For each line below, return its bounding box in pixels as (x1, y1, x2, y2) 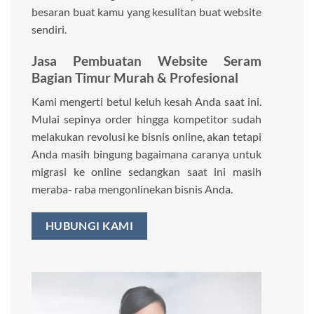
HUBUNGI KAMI (45, 219, 134, 233)
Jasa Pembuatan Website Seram (32, 52, 261, 69)
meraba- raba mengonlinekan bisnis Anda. (32, 182, 233, 196)
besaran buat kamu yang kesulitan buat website (32, 5, 261, 18)
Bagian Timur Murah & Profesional (32, 69, 238, 86)
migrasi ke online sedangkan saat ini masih (32, 165, 261, 179)
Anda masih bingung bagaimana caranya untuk (32, 147, 261, 161)
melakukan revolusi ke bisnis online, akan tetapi (32, 130, 261, 144)
